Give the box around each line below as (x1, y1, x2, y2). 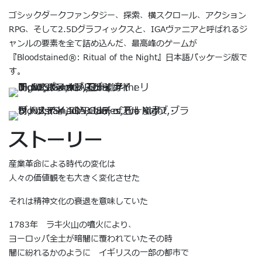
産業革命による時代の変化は (9, 157, 115, 170)
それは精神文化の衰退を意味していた (9, 195, 148, 208)
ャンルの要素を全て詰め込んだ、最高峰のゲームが (9, 37, 197, 50)
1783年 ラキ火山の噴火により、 (9, 218, 136, 231)
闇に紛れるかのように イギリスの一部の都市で (9, 246, 189, 259)
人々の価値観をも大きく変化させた (9, 171, 140, 184)
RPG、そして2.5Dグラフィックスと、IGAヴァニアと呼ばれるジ (9, 23, 247, 36)
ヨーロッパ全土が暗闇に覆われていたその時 (9, 232, 173, 245)
